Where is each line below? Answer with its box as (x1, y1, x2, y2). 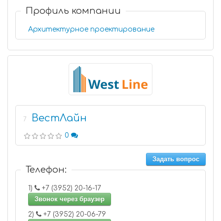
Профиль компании (26, 6, 121, 16)
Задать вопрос (152, 155, 199, 163)
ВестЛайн (32, 112, 87, 124)
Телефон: (26, 165, 67, 175)
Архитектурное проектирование (28, 26, 154, 33)
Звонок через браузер (35, 195, 105, 203)
